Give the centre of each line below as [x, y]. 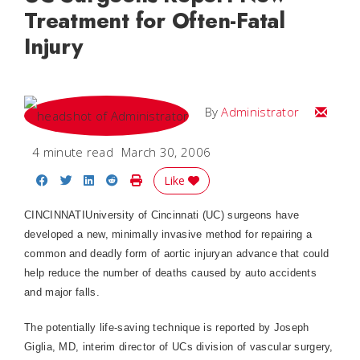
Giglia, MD [50, 347]
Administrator [260, 112]
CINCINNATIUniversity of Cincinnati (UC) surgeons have [162, 215]
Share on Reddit [164, 179]
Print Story [172, 179]
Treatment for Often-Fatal [155, 20]
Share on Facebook [103, 179]
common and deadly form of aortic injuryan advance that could [177, 254]
